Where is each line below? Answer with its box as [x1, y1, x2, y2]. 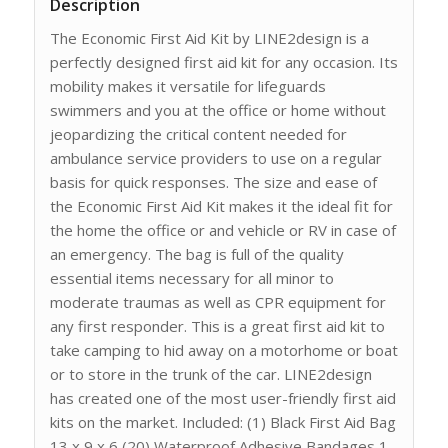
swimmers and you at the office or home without [49, 100, 386, 121]
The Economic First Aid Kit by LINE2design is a [49, 28, 369, 49]
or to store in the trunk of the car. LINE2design [49, 364, 372, 385]
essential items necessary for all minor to [49, 268, 334, 289]
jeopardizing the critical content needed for [49, 124, 347, 145]
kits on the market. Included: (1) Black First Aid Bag [49, 412, 396, 433]
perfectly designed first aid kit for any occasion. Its [49, 52, 398, 73]
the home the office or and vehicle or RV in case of [49, 220, 396, 241]
